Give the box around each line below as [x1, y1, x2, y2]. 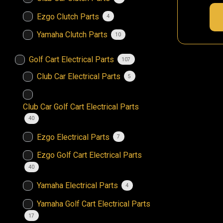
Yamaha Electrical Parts [37, 181, 118, 191]
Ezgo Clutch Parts [37, 11, 99, 21]
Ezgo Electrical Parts [37, 132, 110, 142]
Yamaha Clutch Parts [37, 30, 108, 40]
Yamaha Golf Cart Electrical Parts [37, 199, 150, 209]
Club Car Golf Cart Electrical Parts [23, 102, 139, 111]
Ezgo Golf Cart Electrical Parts [37, 150, 142, 160]
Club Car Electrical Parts [37, 72, 120, 82]
